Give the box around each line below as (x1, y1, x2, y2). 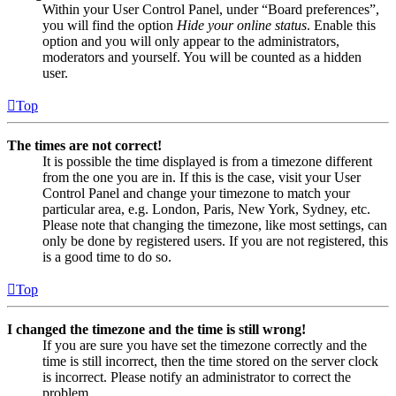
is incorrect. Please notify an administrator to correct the (42, 369, 351, 385)
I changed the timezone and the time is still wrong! (7, 321, 306, 337)
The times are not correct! (7, 137, 162, 153)
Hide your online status (177, 17, 307, 33)
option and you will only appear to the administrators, (42, 33, 339, 49)
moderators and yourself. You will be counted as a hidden (42, 49, 362, 65)
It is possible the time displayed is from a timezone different (42, 153, 372, 169)
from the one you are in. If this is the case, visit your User (42, 169, 361, 185)
